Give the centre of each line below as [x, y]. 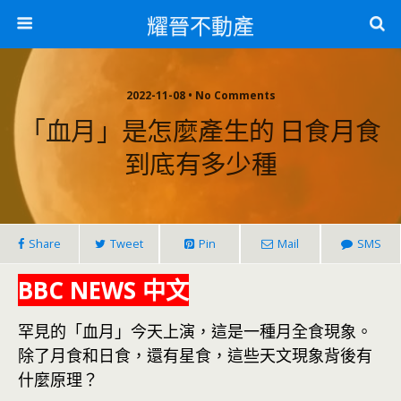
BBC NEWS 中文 [103, 290]
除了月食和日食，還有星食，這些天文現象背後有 [195, 355]
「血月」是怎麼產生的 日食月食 [200, 129]
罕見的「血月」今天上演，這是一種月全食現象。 [195, 331]
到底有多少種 [200, 162]
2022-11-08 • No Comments [200, 95]
